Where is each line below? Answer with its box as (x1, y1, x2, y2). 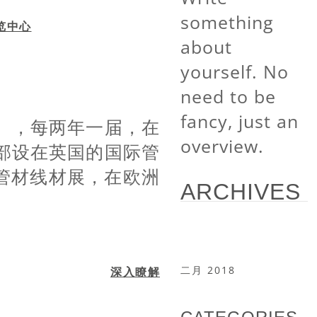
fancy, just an (180, 109, 299, 133)
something (180, 10, 274, 34)
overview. (180, 134, 264, 158)
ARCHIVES (180, 179, 301, 204)
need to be (180, 84, 276, 108)
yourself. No (180, 59, 289, 83)
